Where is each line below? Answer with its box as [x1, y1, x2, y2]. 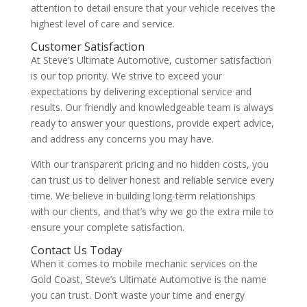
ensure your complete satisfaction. [30, 221, 184, 234]
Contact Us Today [30, 243, 122, 258]
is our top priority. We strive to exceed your [30, 69, 222, 82]
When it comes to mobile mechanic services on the [30, 257, 258, 270]
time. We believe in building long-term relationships [30, 189, 256, 202]
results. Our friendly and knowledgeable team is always [30, 101, 273, 114]
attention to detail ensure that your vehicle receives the [30, 1, 275, 14]
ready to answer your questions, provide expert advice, [30, 116, 274, 130]
